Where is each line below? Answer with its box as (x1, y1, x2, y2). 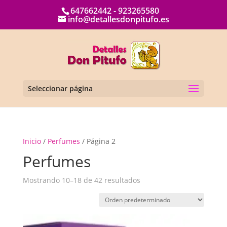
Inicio (22, 136, 41, 146)
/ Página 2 (80, 136, 116, 146)
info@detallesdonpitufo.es (67, 14, 169, 25)
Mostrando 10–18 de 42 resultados (22, 175, 140, 185)
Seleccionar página (27, 84, 93, 93)
